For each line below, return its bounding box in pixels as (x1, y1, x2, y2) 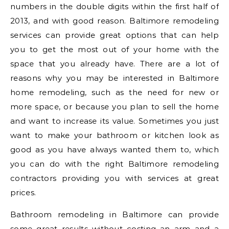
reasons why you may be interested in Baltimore (10, 73, 219, 83)
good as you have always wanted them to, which (10, 145, 219, 155)
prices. (10, 188, 36, 198)
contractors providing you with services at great (10, 173, 219, 184)
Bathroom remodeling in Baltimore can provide (10, 210, 219, 220)
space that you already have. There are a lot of (10, 59, 219, 69)
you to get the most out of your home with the (10, 44, 219, 55)
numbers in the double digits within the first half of (10, 2, 219, 12)
